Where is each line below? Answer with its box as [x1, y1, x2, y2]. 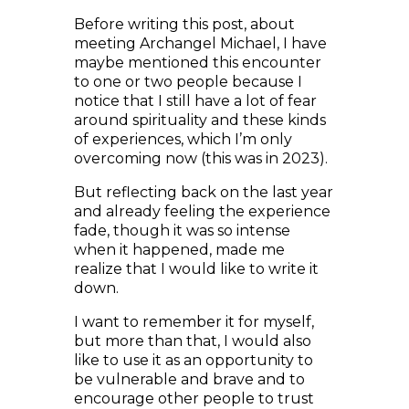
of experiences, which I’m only [73, 101, 292, 119]
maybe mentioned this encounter [73, 25, 321, 42]
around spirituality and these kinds [73, 82, 326, 100]
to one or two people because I [73, 44, 302, 61]
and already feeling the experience [73, 173, 330, 191]
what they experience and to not [73, 380, 315, 397]
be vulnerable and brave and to [73, 341, 305, 359]
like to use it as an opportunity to [73, 322, 313, 340]
